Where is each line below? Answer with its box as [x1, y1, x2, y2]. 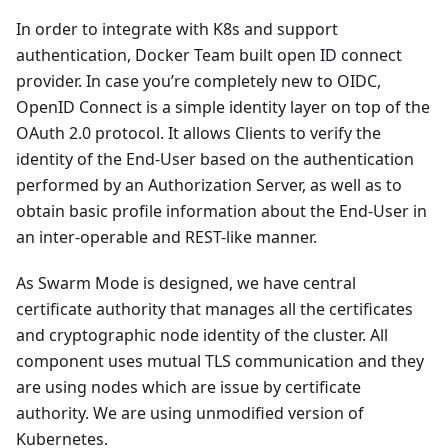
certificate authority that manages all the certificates [16, 297, 413, 320]
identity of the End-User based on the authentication [16, 147, 414, 170]
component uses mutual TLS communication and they [16, 349, 424, 372]
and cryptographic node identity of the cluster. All [16, 323, 388, 346]
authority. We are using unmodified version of [16, 401, 364, 424]
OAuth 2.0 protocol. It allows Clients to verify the [16, 121, 381, 144]
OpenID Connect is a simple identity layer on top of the [16, 95, 430, 118]
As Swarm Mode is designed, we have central [16, 271, 356, 294]
